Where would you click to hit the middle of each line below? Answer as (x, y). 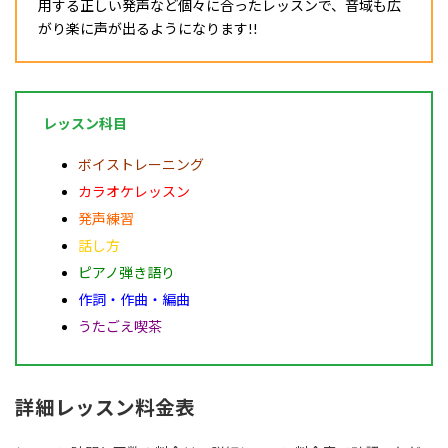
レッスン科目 (85, 123)
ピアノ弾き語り (126, 272)
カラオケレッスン (134, 191)
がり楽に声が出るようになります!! (148, 28)
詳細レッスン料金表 (105, 407)
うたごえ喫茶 (120, 326)
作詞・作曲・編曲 (134, 299)
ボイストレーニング (141, 164)
